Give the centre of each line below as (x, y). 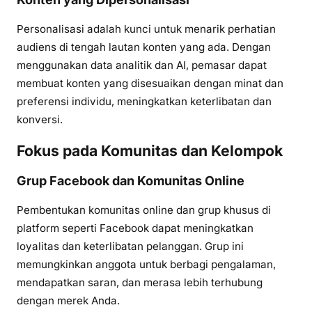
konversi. (40, 120)
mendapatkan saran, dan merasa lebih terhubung (140, 282)
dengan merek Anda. (68, 300)
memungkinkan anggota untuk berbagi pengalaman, (146, 264)
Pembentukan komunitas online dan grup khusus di (144, 210)
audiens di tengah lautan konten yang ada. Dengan (144, 47)
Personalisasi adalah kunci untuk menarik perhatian (146, 29)
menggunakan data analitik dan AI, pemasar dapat (142, 65)
